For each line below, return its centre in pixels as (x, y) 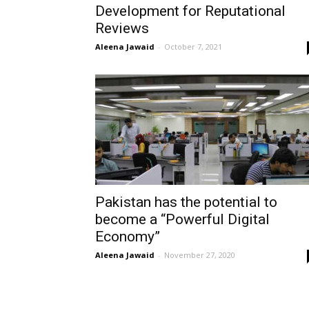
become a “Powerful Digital (182, 219)
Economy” (128, 237)
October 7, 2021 (193, 47)
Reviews (122, 28)
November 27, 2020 (200, 255)
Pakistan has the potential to (186, 202)
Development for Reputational (190, 11)
